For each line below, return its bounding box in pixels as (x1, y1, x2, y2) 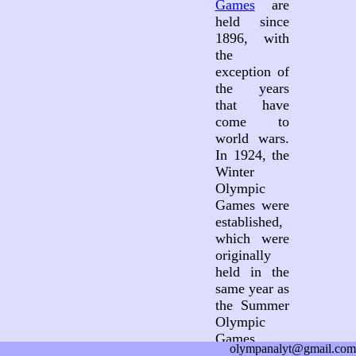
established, (215, 214, 283, 230)
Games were (215, 197, 290, 213)
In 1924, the (215, 147, 290, 163)
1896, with (215, 30, 290, 46)
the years (215, 80, 290, 96)
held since (215, 14, 290, 29)
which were (215, 230, 290, 246)
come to (215, 114, 290, 130)
